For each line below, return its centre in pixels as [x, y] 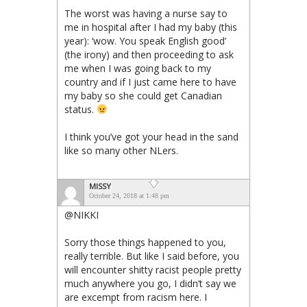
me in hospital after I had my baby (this [151, 27]
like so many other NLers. [121, 150]
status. [81, 109]
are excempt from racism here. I [136, 297]
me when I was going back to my [138, 68]
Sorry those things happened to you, [145, 242]
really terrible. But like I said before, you [152, 256]
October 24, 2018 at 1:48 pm [129, 195]
